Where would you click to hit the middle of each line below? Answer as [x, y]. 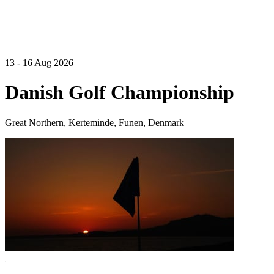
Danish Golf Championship [120, 93]
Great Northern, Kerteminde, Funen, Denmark [94, 122]
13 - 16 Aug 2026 [39, 63]
